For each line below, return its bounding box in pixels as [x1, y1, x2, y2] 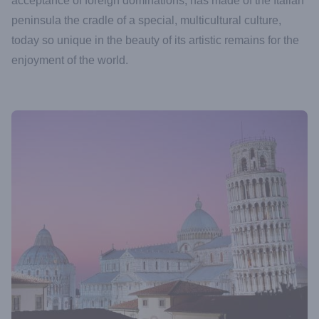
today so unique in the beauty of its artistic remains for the [11, 34, 299, 47]
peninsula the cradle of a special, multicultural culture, [11, 14, 281, 27]
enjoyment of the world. [11, 54, 131, 67]
